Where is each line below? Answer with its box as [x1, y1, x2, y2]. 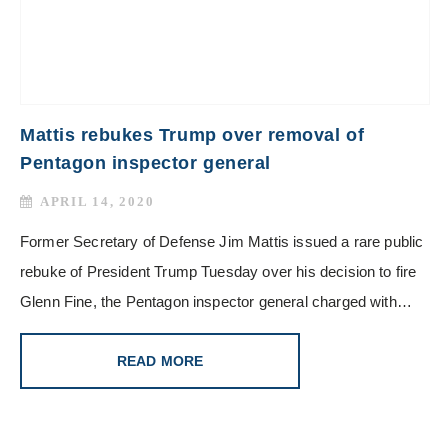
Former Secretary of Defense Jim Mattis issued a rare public [20, 233, 424, 251]
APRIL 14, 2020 [40, 194, 155, 210]
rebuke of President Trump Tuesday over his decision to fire [20, 263, 417, 281]
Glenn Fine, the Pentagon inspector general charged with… [20, 293, 412, 311]
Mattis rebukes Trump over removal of [20, 125, 365, 146]
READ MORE [116, 353, 204, 370]
